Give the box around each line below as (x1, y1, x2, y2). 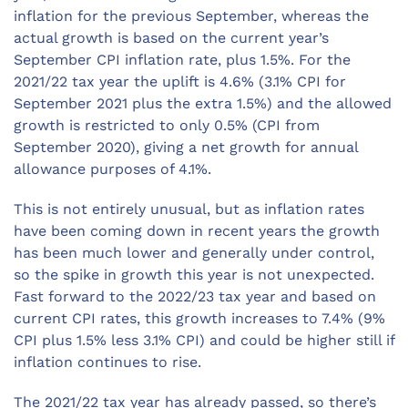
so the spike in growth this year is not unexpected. (14, 266, 374, 284)
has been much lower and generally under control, (14, 244, 374, 262)
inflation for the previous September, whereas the (14, 7, 369, 25)
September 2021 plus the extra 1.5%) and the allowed (14, 95, 392, 113)
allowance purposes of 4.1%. (14, 160, 211, 178)
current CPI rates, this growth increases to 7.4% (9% (14, 310, 385, 328)
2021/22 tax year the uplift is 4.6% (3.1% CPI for (14, 73, 346, 91)
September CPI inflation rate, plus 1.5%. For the (14, 51, 351, 69)
